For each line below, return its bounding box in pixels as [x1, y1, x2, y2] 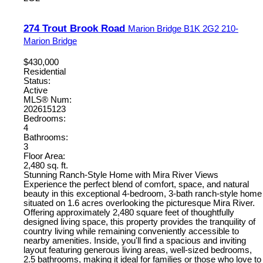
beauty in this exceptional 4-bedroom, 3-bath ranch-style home [23, 188, 262, 198]
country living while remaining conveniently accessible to [23, 226, 239, 236]
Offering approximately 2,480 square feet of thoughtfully [23, 207, 234, 217]
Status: [23, 76, 50, 86]
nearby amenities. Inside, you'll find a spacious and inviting [23, 235, 246, 245]
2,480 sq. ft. [23, 160, 68, 170]
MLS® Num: [23, 95, 72, 104]
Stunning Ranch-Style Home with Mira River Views [23, 170, 218, 180]
